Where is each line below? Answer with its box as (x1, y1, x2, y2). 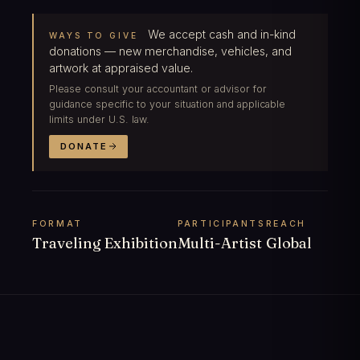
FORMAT (32, 218, 83, 229)
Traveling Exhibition (32, 233, 178, 252)
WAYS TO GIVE (49, 31, 138, 41)
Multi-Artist (178, 233, 262, 252)
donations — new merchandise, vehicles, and (49, 44, 292, 59)
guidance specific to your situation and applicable (49, 97, 286, 110)
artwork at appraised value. (49, 61, 194, 76)
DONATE (59, 140, 108, 152)
